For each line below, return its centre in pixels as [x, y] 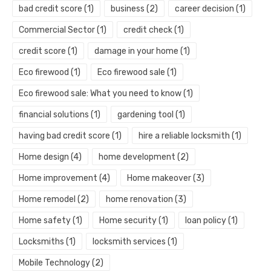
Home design [44, 157]
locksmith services [129, 241]
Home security [128, 220]
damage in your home [136, 51]
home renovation [139, 199]
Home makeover [159, 178]
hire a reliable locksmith [184, 135]
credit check [148, 30]
